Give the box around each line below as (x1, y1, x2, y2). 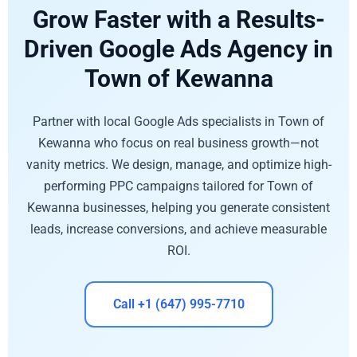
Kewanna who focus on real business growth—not (38, 135, 319, 151)
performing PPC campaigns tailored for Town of (44, 178, 313, 194)
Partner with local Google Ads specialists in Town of (33, 113, 324, 129)
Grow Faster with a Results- (32, 5, 325, 33)
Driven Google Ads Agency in (24, 34, 333, 63)
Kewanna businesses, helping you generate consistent (27, 199, 330, 215)
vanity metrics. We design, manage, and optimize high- (25, 156, 331, 172)
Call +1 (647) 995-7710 (112, 296, 245, 312)
